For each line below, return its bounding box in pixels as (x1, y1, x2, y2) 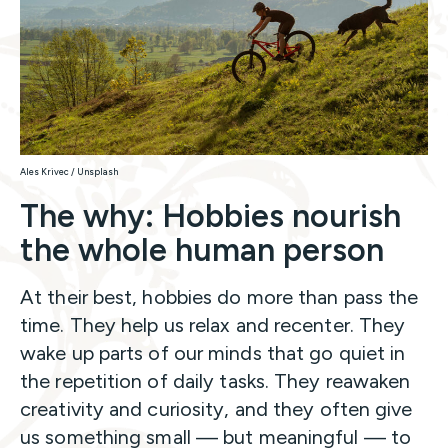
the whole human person (20, 231, 384, 270)
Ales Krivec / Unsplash (20, 166, 118, 178)
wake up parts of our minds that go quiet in (20, 341, 406, 366)
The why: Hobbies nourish (20, 197, 401, 236)
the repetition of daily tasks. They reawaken (20, 369, 411, 394)
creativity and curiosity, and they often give (20, 397, 413, 422)
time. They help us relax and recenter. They (20, 313, 406, 338)
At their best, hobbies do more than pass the (20, 285, 419, 310)
